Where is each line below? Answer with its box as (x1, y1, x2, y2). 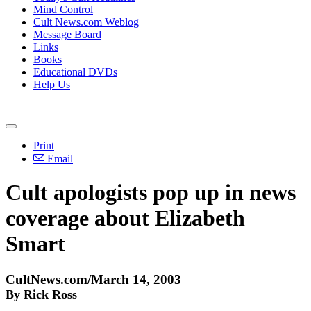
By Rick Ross (6, 287, 77, 301)
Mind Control (33, 3, 93, 15)
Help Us (33, 78, 70, 90)
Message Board (33, 28, 101, 40)
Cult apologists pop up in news (6, 180, 296, 205)
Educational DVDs (33, 66, 117, 78)
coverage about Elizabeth (6, 205, 245, 231)
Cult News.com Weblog (33, 16, 139, 28)
